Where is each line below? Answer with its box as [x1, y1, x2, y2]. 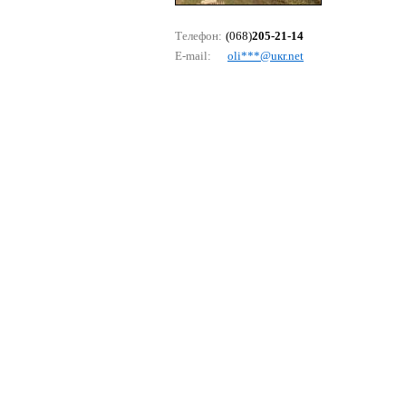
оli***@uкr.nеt [227, 49, 304, 63]
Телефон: [175, 29, 222, 43]
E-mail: [175, 49, 211, 63]
